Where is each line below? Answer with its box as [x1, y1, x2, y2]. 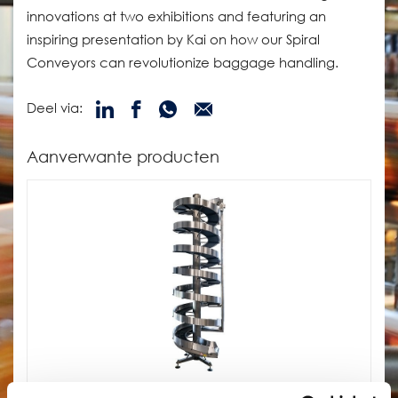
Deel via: [27, 99, 83, 115]
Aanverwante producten [27, 146, 219, 166]
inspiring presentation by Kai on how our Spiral [27, 31, 320, 48]
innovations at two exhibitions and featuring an [27, 8, 326, 25]
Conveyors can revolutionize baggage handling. [27, 54, 342, 71]
